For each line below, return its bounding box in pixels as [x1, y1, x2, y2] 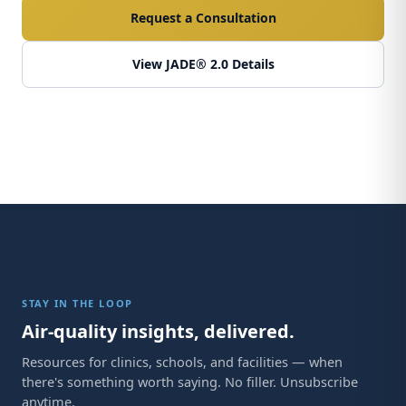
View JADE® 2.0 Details [131, 55, 275, 72]
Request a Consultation [130, 9, 276, 26]
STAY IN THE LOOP [22, 296, 133, 310]
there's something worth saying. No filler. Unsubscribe [22, 372, 358, 391]
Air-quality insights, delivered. [22, 319, 295, 343]
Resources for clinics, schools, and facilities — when [22, 353, 343, 371]
